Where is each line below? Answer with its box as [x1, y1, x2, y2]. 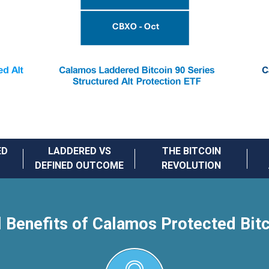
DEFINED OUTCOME [35, 160, 124, 171]
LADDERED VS [47, 145, 111, 157]
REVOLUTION [162, 160, 221, 171]
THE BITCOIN [162, 145, 221, 157]
